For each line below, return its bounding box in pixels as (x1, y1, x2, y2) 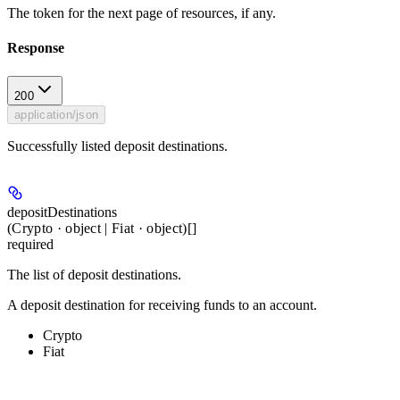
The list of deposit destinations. (7, 266, 181, 282)
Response (7, 40, 64, 56)
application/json (14, 107, 99, 121)
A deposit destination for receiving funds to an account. (7, 296, 317, 312)
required (7, 236, 54, 252)
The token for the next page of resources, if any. (7, 5, 276, 21)
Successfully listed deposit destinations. (7, 137, 228, 154)
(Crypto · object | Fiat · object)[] (7, 220, 197, 236)
